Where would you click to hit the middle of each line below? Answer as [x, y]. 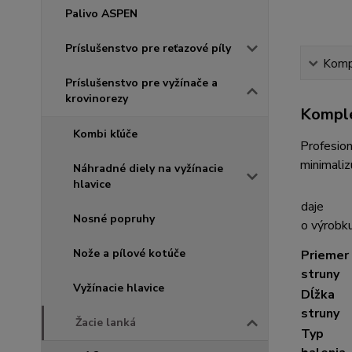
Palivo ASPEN [101, 14]
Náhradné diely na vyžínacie [148, 169]
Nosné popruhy [114, 219]
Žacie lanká [106, 323]
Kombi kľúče [105, 134]
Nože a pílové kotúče [129, 254]
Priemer [324, 255]
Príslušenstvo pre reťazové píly [148, 49]
